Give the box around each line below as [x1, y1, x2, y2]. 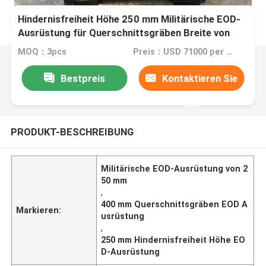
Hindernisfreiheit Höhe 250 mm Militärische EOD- [18, 13, 241, 26]
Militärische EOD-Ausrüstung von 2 [101, 163, 248, 173]
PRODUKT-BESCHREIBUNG [10, 125, 134, 138]
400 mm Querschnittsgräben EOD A [101, 199, 248, 209]
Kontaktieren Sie [162, 72, 238, 84]
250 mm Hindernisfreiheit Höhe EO [101, 235, 246, 245]
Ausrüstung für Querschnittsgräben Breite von [18, 27, 230, 39]
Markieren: [16, 205, 62, 215]
